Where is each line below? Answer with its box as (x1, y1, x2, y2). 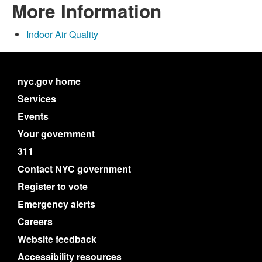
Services (18, 92, 56, 105)
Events (18, 109, 49, 123)
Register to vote (18, 180, 88, 193)
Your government (18, 127, 95, 140)
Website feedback (18, 232, 96, 246)
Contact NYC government (18, 162, 131, 175)
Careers (18, 215, 53, 228)
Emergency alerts (18, 197, 95, 211)
